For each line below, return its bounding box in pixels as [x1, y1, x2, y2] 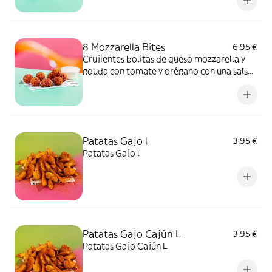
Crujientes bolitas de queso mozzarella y [83, 53, 245, 64]
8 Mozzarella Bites [83, 41, 165, 53]
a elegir [83, 78, 112, 89]
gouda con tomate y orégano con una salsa [83, 66, 253, 76]
